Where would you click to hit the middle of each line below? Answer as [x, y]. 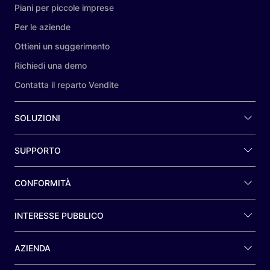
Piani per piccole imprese [64, 7]
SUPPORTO [38, 150]
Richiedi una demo [51, 65]
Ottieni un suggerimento [62, 46]
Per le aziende [42, 27]
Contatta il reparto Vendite [67, 84]
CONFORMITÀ [43, 183]
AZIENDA [33, 248]
